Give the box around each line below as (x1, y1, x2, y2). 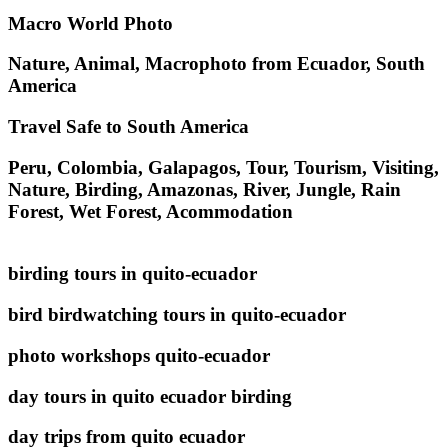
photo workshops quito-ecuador (8, 344, 270, 366)
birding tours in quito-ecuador (8, 263, 257, 285)
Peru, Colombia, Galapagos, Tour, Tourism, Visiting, (8, 156, 439, 178)
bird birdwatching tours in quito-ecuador (8, 304, 346, 326)
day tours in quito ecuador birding (8, 385, 292, 407)
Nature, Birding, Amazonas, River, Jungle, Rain (8, 178, 401, 200)
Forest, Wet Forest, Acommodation (8, 200, 293, 222)
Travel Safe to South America (8, 116, 249, 138)
